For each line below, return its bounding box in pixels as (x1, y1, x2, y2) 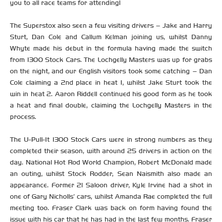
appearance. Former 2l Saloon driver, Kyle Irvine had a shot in (10, 181, 212, 190)
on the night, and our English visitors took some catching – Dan (10, 67, 212, 76)
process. (10, 112, 36, 121)
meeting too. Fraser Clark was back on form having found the (10, 204, 212, 213)
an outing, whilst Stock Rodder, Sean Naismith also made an (10, 169, 212, 178)
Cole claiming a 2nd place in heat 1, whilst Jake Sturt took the (10, 78, 212, 87)
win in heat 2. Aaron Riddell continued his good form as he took (10, 90, 212, 99)
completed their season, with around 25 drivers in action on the (10, 147, 212, 156)
